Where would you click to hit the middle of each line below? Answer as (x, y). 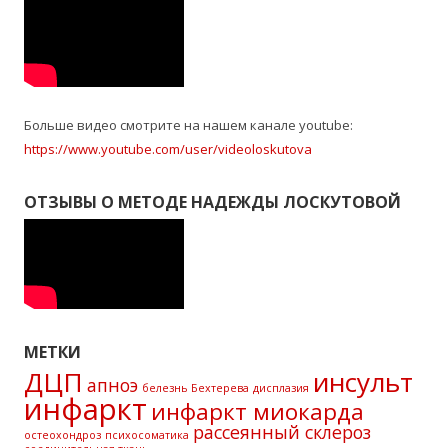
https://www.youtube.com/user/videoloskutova (168, 149)
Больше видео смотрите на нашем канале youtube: (188, 125)
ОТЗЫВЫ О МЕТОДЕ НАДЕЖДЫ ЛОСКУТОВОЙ (212, 202)
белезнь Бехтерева (195, 388)
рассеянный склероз (282, 432)
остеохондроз (62, 435)
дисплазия (281, 388)
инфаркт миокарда (257, 411)
